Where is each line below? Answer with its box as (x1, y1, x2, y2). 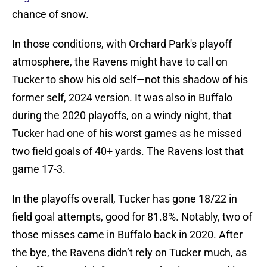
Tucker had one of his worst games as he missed (12, 127, 242, 140)
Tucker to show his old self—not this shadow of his (12, 73, 248, 86)
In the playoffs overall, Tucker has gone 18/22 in (12, 193, 237, 206)
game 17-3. (12, 163, 66, 176)
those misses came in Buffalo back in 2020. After (12, 228, 243, 241)
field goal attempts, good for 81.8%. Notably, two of (12, 210, 252, 223)
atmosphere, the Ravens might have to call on (12, 55, 228, 69)
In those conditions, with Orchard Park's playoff (12, 38, 232, 51)
